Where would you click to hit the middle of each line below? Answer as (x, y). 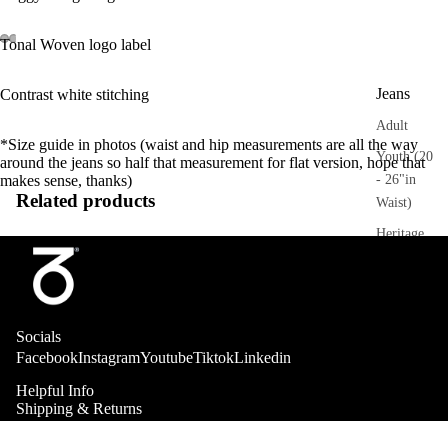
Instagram (109, 358)
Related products (85, 201)
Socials (38, 337)
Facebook (47, 358)
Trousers (403, 286)
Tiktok (213, 358)
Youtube (166, 358)
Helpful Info (55, 391)
